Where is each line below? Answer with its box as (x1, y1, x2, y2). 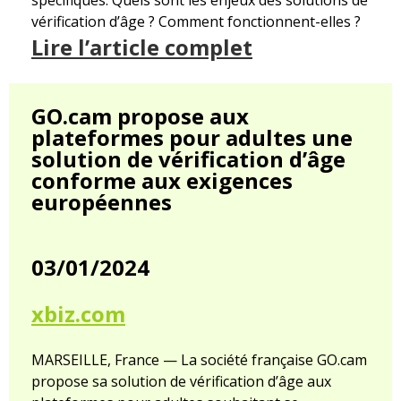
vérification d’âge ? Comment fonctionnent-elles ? (31, 12, 361, 32)
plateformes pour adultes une (31, 123, 353, 153)
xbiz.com (31, 299, 125, 329)
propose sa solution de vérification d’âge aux (31, 371, 331, 392)
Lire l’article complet (31, 32, 252, 63)
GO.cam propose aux (31, 101, 249, 132)
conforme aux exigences (31, 166, 293, 196)
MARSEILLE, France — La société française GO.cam (31, 350, 367, 371)
